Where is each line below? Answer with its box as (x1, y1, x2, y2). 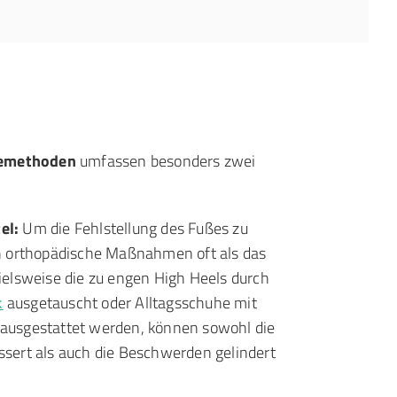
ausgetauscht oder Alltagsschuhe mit (3, 291, 257, 315)
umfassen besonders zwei (75, 149, 256, 173)
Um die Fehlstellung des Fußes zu (19, 216, 248, 240)
